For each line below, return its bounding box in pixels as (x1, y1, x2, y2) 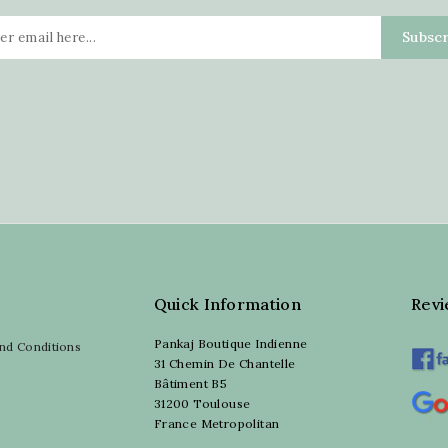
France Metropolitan (153, 415, 280, 431)
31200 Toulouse (153, 395, 251, 411)
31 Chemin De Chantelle (153, 355, 296, 371)
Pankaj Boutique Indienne (153, 335, 308, 351)
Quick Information (153, 293, 301, 314)
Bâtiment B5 (153, 375, 228, 391)
